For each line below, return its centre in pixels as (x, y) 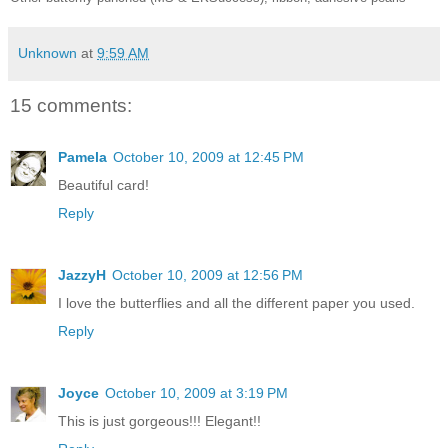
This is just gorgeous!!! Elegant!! (159, 421)
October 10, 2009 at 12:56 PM (207, 275)
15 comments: (71, 105)
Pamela (82, 157)
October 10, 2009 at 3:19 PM (196, 393)
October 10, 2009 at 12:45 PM (208, 157)
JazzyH (82, 275)
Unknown (47, 52)
